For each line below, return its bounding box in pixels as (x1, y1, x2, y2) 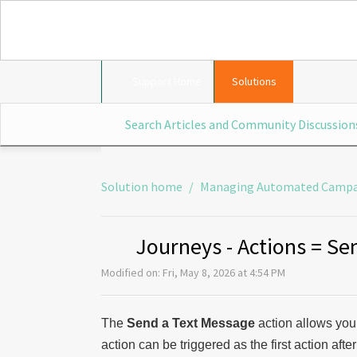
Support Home (132, 74, 202, 88)
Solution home (101, 178, 185, 194)
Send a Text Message (127, 316, 255, 330)
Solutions (231, 74, 277, 88)
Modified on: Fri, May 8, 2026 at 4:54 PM (101, 265, 285, 280)
